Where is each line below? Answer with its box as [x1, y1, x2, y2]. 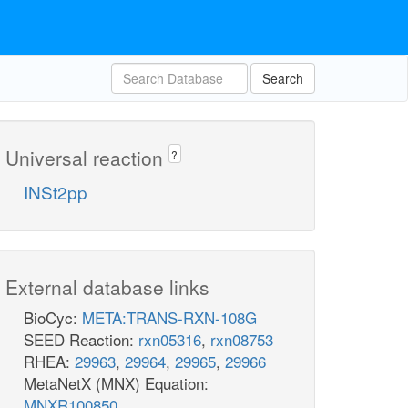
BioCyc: [24, 306, 82, 330]
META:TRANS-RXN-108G [82, 306, 257, 330]
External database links [5, 273, 209, 301]
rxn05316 [138, 328, 201, 352]
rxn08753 [210, 328, 273, 352]
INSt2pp [24, 179, 87, 205]
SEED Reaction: [24, 328, 138, 352]
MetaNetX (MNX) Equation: [24, 372, 209, 395]
